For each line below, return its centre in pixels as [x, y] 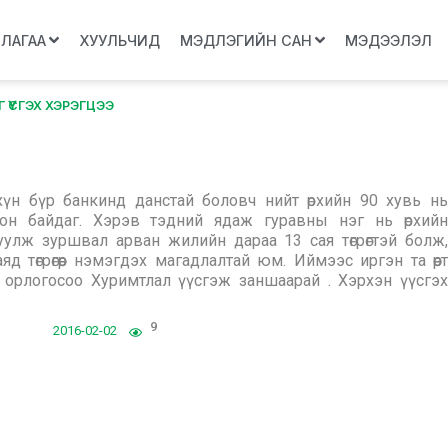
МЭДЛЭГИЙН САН [245, 40]
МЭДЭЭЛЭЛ [388, 40]
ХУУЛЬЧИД [119, 40]
